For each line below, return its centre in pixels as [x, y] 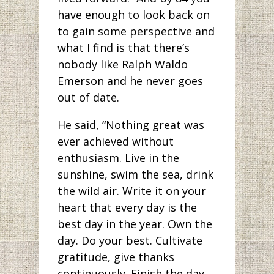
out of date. [88, 97]
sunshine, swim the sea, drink [135, 174]
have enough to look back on [134, 14]
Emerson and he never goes [130, 80]
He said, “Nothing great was [131, 124]
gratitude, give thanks [116, 257]
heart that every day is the [127, 207]
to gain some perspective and [136, 31]
